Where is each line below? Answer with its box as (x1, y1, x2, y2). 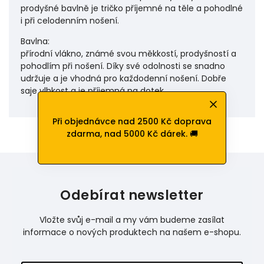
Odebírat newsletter (60, 186, 204, 204)
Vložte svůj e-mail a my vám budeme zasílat (39, 214, 225, 226)
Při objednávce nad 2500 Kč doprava (52, 115, 212, 127)
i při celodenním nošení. (21, 15, 119, 27)
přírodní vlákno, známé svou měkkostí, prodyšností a (21, 48, 236, 60)
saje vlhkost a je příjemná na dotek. (21, 85, 166, 97)
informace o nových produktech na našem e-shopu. (23, 226, 241, 238)
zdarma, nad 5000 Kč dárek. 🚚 (66, 128, 198, 140)
